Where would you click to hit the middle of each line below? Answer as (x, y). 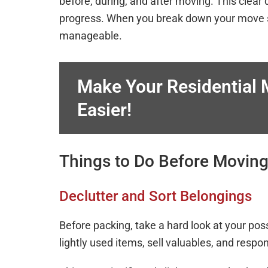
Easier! (104, 110)
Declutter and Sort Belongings (156, 196)
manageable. (91, 36)
